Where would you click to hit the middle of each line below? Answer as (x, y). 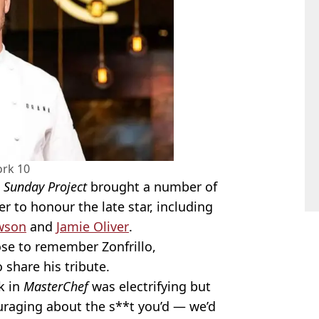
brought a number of (154, 187)
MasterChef (56, 287)
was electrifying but (150, 287)
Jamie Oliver (93, 227)
